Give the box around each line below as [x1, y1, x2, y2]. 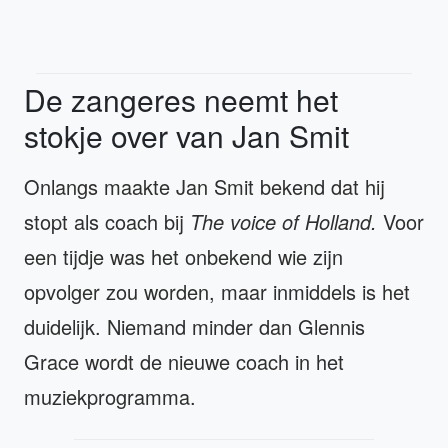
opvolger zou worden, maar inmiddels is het [24, 276, 410, 306]
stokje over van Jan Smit [24, 113, 349, 157]
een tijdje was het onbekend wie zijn [24, 241, 343, 271]
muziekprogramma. [24, 381, 208, 411]
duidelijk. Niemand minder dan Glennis [24, 311, 365, 341]
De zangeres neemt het [24, 77, 338, 121]
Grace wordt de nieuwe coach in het [24, 346, 344, 376]
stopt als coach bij [24, 206, 190, 236]
